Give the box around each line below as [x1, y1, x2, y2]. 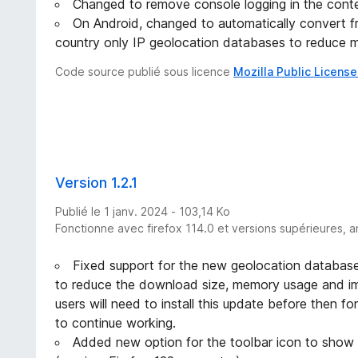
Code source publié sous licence [55, 65, 234, 79]
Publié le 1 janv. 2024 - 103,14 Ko [55, 204, 231, 218]
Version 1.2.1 [55, 174, 138, 191]
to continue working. [55, 314, 177, 331]
